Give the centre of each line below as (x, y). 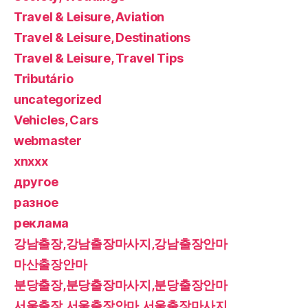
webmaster (48, 140)
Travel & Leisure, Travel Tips (99, 58)
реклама (42, 223)
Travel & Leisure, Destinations (102, 37)
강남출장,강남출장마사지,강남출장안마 (121, 243)
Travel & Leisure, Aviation (89, 16)
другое (36, 181)
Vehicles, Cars (56, 120)
